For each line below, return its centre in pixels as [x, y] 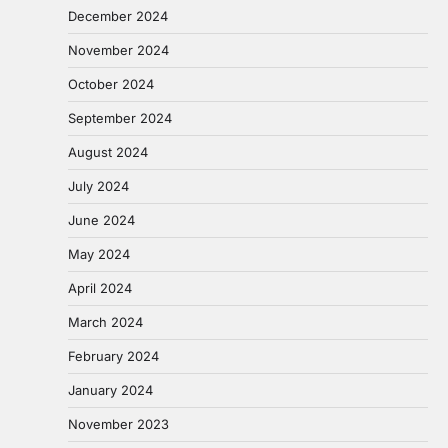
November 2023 [118, 423]
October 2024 [111, 83]
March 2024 [105, 321]
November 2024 [118, 49]
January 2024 [110, 389]
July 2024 [98, 185]
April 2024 [100, 287]
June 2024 [101, 219]
